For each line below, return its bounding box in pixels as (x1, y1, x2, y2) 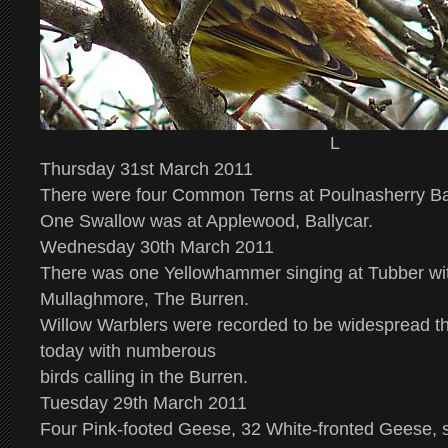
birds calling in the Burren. (40, 367, 248, 387)
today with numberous (40, 341, 216, 361)
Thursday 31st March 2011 (40, 159, 253, 179)
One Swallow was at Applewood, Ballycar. (40, 211, 373, 231)
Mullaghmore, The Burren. (40, 289, 249, 309)
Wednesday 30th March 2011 (40, 237, 274, 257)
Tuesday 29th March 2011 (40, 393, 247, 413)
